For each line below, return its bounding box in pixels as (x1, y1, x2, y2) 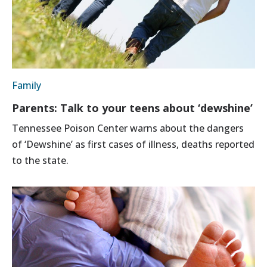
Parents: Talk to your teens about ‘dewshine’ (12, 100, 253, 115)
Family (12, 78, 41, 92)
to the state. (12, 153, 69, 167)
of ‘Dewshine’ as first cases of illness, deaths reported (12, 137, 254, 151)
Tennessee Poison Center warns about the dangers (12, 121, 244, 135)
